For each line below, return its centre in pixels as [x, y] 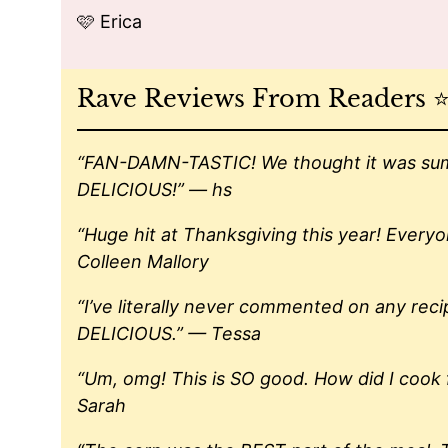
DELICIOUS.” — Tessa [169, 334]
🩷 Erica [109, 22]
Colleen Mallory [143, 262]
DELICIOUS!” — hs [154, 190]
